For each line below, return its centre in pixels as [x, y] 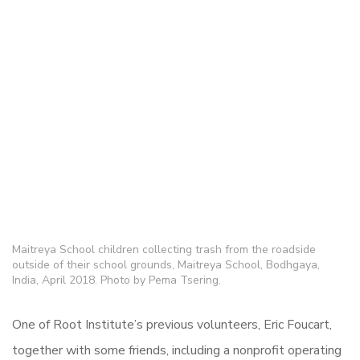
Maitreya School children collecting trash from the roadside [164, 250]
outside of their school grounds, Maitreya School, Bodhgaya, [166, 265]
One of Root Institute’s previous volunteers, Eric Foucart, [172, 325]
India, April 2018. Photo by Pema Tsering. [117, 280]
